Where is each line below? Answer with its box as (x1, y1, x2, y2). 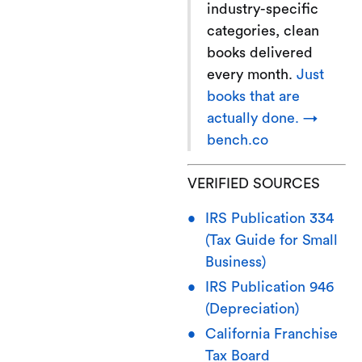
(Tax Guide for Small (204, 232, 338, 247)
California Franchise (204, 326, 338, 341)
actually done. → (207, 110, 318, 125)
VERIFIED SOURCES (187, 175, 320, 191)
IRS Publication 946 (204, 279, 334, 294)
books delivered (207, 44, 313, 60)
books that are (207, 88, 300, 103)
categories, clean (207, 23, 319, 38)
